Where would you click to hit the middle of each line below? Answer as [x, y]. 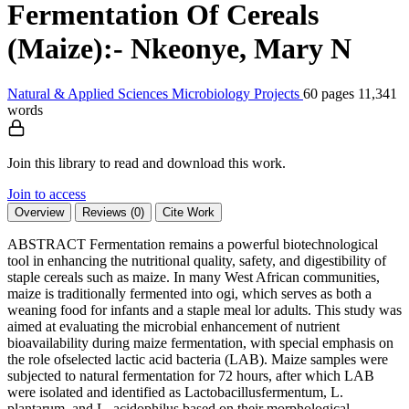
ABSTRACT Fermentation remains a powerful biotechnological [193, 244]
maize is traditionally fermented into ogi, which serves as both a [189, 293]
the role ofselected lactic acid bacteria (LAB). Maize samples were [198, 359]
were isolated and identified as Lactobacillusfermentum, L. [175, 392]
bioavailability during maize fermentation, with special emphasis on [200, 342]
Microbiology [213, 93]
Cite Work [189, 212]
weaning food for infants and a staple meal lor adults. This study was [204, 309]
